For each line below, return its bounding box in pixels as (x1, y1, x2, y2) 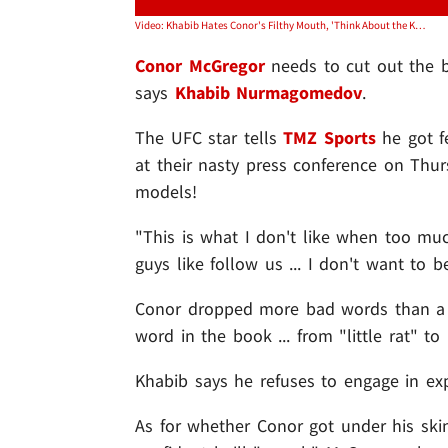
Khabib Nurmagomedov (174, 80, 363, 104)
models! (135, 179, 197, 203)
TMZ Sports (283, 125, 376, 149)
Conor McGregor (135, 53, 265, 77)
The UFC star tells (135, 125, 277, 149)
